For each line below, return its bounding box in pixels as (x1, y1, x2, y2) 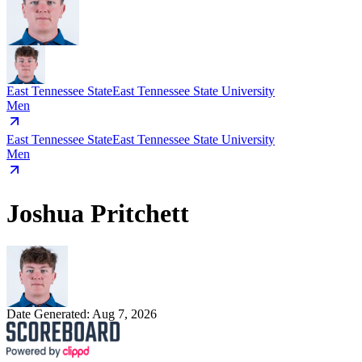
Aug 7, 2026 (92, 307, 157, 322)
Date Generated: (6, 307, 92, 322)
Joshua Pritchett (6, 198, 189, 228)
